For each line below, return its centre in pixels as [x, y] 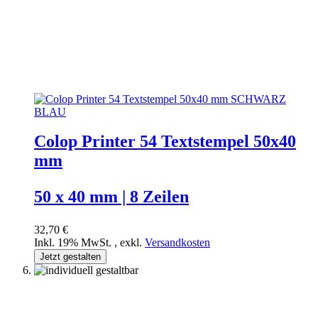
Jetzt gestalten [70, 257]
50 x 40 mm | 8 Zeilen [111, 197]
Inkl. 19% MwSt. [74, 243]
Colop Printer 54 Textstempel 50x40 [165, 142]
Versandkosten [177, 243]
